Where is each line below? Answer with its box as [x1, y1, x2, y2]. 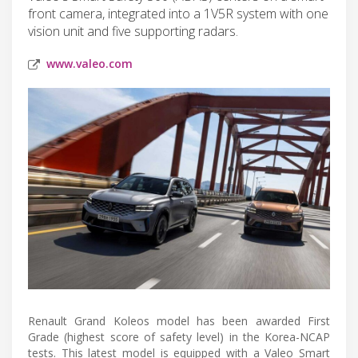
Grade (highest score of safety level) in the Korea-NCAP [28, 328, 330, 344]
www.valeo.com [46, 55, 133, 71]
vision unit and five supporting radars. [28, 22, 238, 40]
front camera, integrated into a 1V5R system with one [28, 4, 328, 22]
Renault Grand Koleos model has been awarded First [28, 312, 330, 328]
